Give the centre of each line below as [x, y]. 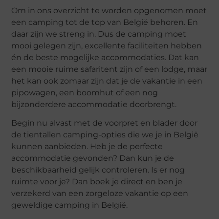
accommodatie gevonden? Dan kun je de [93, 158]
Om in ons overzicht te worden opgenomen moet [109, 10]
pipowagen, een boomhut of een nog [85, 92]
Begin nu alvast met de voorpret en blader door [105, 123]
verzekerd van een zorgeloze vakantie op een [100, 194]
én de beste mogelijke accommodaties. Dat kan [105, 57]
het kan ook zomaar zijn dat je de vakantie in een [107, 81]
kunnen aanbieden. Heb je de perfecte [87, 147]
